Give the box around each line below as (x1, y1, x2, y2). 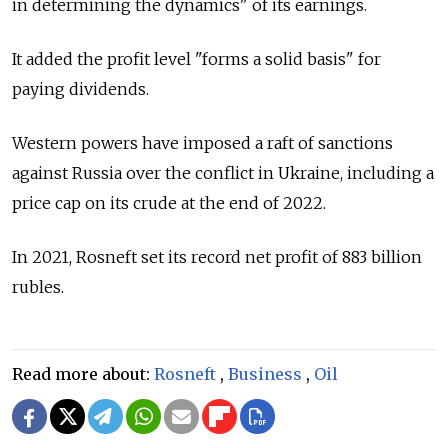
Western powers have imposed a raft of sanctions (12, 132, 393, 153)
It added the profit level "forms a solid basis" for (12, 48, 381, 69)
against (12, 162, 68, 183)
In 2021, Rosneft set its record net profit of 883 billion (12, 246, 422, 267)
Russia (72, 162, 122, 183)
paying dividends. (12, 78, 149, 99)
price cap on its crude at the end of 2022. (12, 192, 326, 213)
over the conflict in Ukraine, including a (126, 162, 434, 183)
